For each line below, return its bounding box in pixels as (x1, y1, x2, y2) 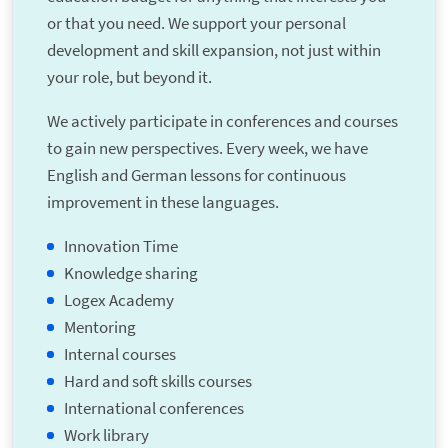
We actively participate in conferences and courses (46, 110, 398, 133)
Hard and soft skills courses (63, 370, 252, 393)
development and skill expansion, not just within (46, 39, 381, 62)
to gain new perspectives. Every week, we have (46, 137, 368, 160)
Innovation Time (63, 235, 178, 258)
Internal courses (63, 343, 176, 366)
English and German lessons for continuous (46, 164, 346, 187)
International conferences (63, 397, 244, 420)
